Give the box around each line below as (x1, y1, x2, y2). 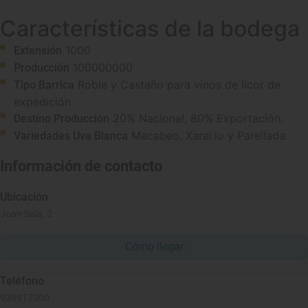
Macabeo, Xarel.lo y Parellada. (131, 129, 288, 142)
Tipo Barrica (14, 78, 74, 91)
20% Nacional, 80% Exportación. (113, 111, 283, 125)
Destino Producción (14, 112, 109, 125)
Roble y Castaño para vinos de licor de (78, 78, 280, 91)
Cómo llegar (124, 240, 184, 253)
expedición (14, 95, 71, 109)
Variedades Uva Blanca (14, 129, 128, 142)
